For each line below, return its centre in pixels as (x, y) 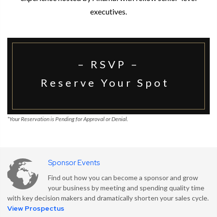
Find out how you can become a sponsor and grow (123, 177)
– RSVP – (108, 64)
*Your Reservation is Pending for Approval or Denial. (68, 119)
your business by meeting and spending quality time (126, 187)
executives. (108, 11)
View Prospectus (36, 208)
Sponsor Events (74, 163)
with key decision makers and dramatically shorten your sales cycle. (108, 198)
